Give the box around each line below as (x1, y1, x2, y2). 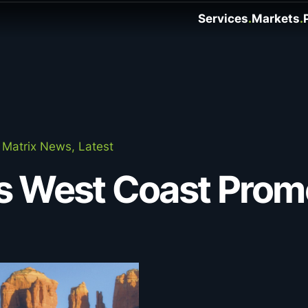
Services (197, 12, 248, 25)
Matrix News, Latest (2, 140, 113, 153)
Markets (251, 12, 300, 25)
